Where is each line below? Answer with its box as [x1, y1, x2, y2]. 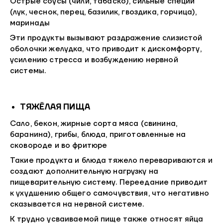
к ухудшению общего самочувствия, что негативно [10, 189, 209, 199]
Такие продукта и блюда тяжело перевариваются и [10, 156, 213, 166]
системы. [10, 66, 46, 76]
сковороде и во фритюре [10, 141, 108, 151]
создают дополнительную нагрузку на [10, 167, 159, 177]
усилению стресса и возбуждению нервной [10, 55, 178, 65]
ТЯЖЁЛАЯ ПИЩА [20, 102, 90, 112]
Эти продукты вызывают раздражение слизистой [10, 33, 203, 43]
